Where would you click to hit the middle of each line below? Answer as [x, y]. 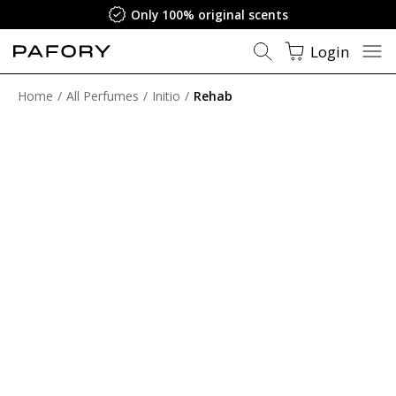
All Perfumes [103, 96]
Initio [166, 96]
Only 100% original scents [209, 15]
